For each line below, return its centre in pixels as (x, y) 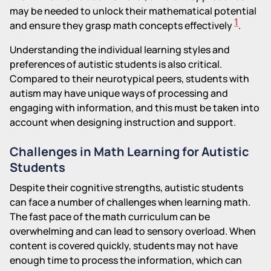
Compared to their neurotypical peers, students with (129, 78)
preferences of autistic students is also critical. (116, 64)
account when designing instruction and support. (123, 122)
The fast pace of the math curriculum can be (110, 216)
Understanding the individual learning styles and (120, 49)
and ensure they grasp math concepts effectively (122, 25)
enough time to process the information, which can (126, 260)
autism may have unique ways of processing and (119, 93)
